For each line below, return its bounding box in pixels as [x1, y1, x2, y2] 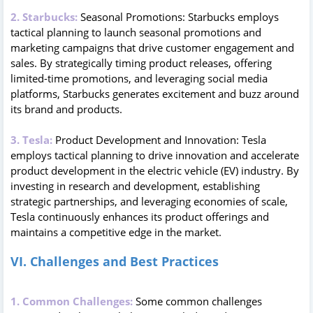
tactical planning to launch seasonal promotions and [10, 24, 261, 39]
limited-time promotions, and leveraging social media [10, 71, 268, 85]
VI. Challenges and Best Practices [10, 252, 219, 270]
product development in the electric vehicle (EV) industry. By [10, 163, 299, 177]
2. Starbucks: [10, 9, 78, 24]
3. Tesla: [10, 132, 52, 147]
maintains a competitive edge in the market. [10, 224, 221, 239]
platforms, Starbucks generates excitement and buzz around [10, 86, 299, 101]
